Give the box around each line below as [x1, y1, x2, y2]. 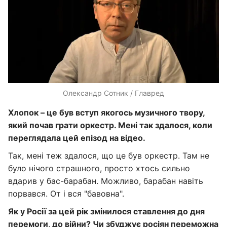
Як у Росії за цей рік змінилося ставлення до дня [8, 206, 205, 216]
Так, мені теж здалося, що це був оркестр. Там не [8, 150, 209, 161]
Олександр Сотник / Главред [63, 89, 164, 97]
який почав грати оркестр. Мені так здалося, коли [8, 120, 212, 130]
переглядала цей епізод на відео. [8, 133, 145, 143]
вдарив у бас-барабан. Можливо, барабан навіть [8, 176, 203, 186]
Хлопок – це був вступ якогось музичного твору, [8, 107, 205, 118]
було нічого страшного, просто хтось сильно [8, 163, 190, 173]
